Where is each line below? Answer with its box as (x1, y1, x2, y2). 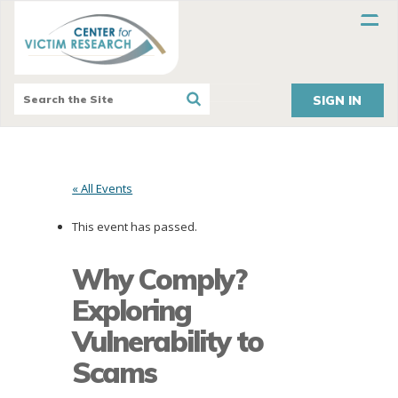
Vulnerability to (72, 323, 264, 360)
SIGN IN (313, 92, 362, 109)
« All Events (72, 180, 133, 197)
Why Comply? (72, 261, 247, 298)
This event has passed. (72, 219, 198, 235)
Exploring (72, 292, 192, 329)
